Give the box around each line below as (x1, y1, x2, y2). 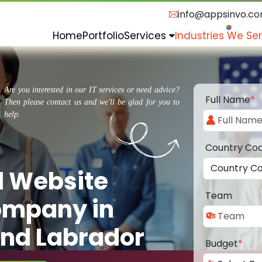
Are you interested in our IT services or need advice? (4, 85, 180, 95)
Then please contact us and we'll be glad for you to (4, 98, 180, 107)
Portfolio (82, 28, 124, 43)
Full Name (205, 93, 250, 107)
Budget (205, 237, 238, 251)
